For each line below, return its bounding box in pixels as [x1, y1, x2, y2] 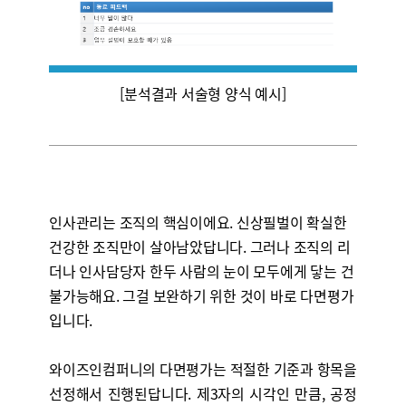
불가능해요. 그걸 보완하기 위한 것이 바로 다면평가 [48, 285, 354, 306]
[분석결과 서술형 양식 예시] [120, 82, 286, 104]
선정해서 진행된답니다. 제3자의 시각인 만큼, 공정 [48, 382, 357, 404]
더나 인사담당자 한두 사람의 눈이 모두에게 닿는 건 [48, 260, 354, 282]
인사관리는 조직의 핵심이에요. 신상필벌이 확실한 [48, 211, 347, 233]
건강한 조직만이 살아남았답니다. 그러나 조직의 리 [48, 236, 351, 257]
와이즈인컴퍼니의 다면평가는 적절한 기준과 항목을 [48, 358, 357, 380]
